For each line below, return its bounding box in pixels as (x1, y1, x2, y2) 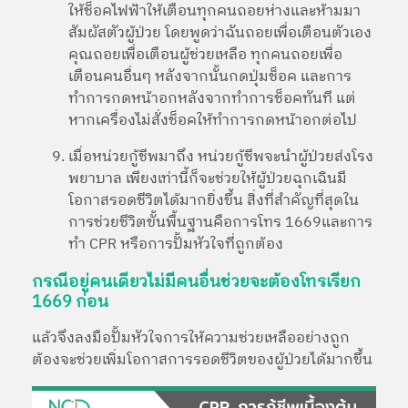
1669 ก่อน (32, 288, 108, 315)
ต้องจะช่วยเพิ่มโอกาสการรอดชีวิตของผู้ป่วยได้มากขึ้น (32, 348, 372, 373)
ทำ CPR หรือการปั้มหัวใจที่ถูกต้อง (68, 232, 283, 258)
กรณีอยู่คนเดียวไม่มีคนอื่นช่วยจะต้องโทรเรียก (32, 268, 361, 295)
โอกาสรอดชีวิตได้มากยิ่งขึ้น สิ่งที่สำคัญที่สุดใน (68, 189, 359, 214)
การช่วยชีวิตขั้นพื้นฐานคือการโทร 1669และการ (68, 210, 372, 236)
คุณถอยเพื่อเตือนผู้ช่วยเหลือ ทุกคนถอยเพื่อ (68, 43, 342, 68)
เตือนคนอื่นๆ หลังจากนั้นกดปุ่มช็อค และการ (68, 65, 352, 90)
